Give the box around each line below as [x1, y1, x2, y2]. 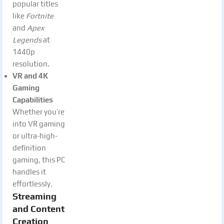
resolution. [12, 59, 49, 68]
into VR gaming [12, 119, 65, 128]
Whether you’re [12, 107, 64, 116]
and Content [12, 203, 64, 214]
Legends [12, 35, 41, 44]
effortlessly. [12, 179, 52, 188]
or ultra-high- [12, 131, 57, 140]
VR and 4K [12, 71, 48, 80]
